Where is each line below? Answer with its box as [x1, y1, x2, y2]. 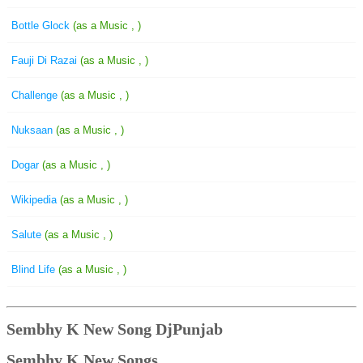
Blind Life [11, 263, 58, 275]
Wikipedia [11, 194, 60, 206]
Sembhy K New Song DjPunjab [6, 320, 223, 338]
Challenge [11, 89, 61, 101]
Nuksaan [11, 124, 56, 136]
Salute [11, 228, 45, 241]
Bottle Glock [11, 19, 73, 32]
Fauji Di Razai [11, 54, 80, 66]
